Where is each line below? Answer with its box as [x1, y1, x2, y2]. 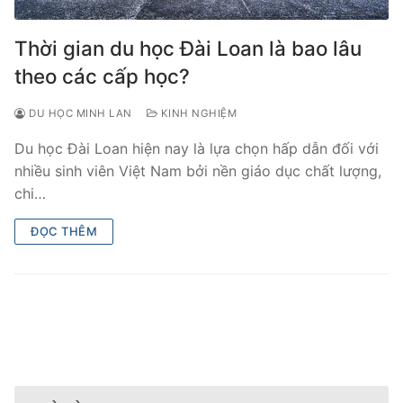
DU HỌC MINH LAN [25, 106, 132, 120]
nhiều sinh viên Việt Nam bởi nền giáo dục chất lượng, [14, 161, 381, 180]
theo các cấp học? [14, 63, 190, 88]
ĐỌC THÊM [31, 223, 97, 238]
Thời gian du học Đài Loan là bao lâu [14, 35, 362, 60]
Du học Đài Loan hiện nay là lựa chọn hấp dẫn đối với [14, 139, 379, 157]
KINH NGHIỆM [157, 106, 237, 120]
